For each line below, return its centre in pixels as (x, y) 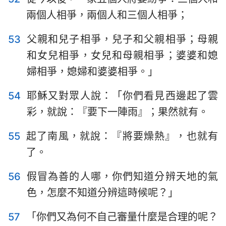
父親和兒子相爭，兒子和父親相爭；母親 (122, 39)
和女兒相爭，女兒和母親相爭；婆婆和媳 (122, 55)
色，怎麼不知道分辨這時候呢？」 (102, 193)
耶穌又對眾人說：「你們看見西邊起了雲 (122, 96)
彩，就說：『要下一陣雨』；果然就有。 (118, 112)
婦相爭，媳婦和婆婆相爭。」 (92, 72)
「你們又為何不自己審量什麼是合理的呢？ (122, 217)
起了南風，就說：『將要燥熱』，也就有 (122, 136)
